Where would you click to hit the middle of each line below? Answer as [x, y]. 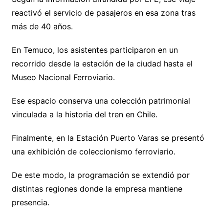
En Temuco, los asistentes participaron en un [95, 50]
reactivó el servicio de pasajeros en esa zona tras [103, 12]
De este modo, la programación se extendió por [100, 175]
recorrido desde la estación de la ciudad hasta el [102, 63]
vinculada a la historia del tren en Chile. [84, 114]
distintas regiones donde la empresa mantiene [97, 188]
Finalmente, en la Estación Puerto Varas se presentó [108, 138]
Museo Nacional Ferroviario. [63, 77]
